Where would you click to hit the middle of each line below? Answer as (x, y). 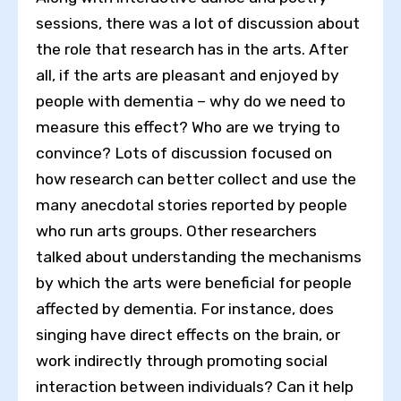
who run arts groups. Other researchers (176, 231)
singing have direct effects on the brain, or (188, 335)
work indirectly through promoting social (182, 361)
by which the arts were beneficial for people (194, 283)
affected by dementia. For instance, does (185, 309)
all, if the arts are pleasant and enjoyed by (188, 76)
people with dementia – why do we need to (191, 102)
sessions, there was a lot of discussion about (198, 24)
